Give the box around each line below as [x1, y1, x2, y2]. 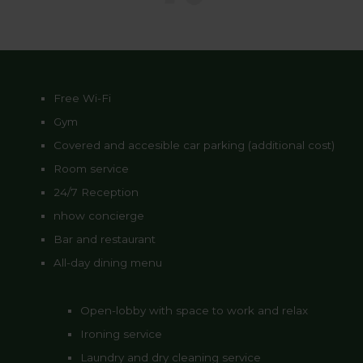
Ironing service [79, 327, 162, 340]
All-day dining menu [53, 255, 162, 269]
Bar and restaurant [53, 232, 156, 246]
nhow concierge [53, 208, 144, 222]
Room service [53, 161, 129, 175]
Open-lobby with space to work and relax [79, 303, 308, 317]
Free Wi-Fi [53, 91, 111, 105]
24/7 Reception [53, 185, 139, 199]
